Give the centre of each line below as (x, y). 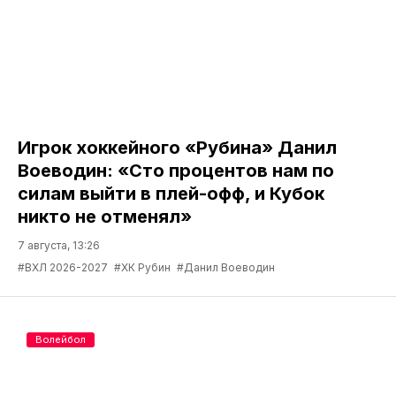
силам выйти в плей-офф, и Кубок (171, 194)
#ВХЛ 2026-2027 (63, 268)
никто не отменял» (105, 217)
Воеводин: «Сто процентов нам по (176, 171)
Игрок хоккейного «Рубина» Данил (177, 148)
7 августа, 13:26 (59, 246)
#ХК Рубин (142, 268)
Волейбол (61, 340)
